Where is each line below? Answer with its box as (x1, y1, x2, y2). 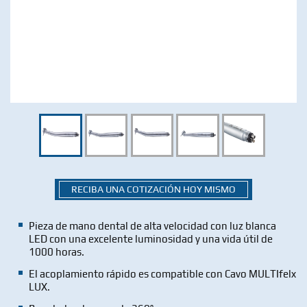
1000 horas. (29, 246, 85, 258)
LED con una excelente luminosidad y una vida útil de (29, 233, 273, 245)
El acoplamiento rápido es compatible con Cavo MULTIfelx (29, 267, 297, 280)
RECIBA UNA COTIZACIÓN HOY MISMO (71, 183, 236, 195)
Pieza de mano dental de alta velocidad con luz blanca (29, 220, 277, 232)
